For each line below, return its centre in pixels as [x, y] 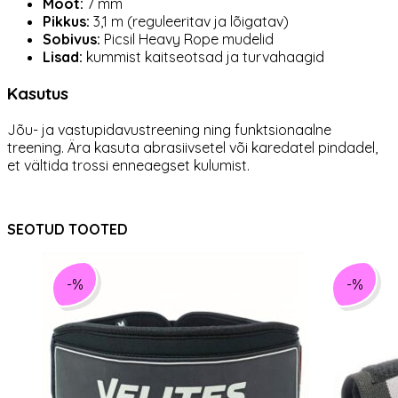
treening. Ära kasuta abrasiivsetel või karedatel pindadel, [192, 147]
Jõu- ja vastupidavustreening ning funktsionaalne [169, 129]
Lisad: [63, 57]
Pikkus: [66, 22]
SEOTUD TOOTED [68, 229]
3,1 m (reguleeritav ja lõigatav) [189, 22]
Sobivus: [72, 40]
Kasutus [38, 93]
